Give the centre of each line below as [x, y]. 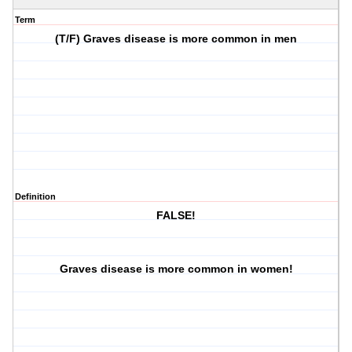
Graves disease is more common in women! [176, 269]
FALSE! [176, 216]
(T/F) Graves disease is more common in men [176, 39]
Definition [35, 197]
